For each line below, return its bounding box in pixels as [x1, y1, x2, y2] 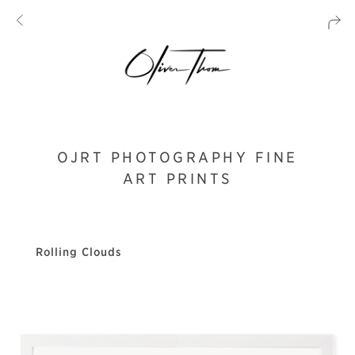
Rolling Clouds [35, 246, 122, 258]
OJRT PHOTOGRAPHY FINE [57, 149, 298, 166]
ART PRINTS [122, 170, 233, 187]
